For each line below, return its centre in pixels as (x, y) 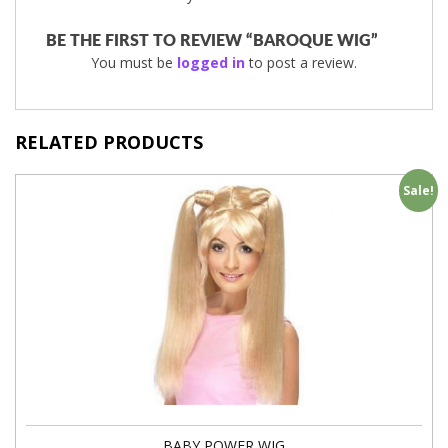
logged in (211, 63)
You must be (134, 63)
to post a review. (301, 63)
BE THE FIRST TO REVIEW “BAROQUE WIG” (212, 41)
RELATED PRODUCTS (109, 142)
